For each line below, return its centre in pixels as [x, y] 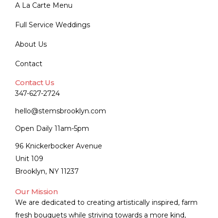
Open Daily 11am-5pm [52, 128]
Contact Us [35, 82]
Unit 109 [29, 158]
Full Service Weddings [52, 25]
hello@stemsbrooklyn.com [60, 111]
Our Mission [36, 191]
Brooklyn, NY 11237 [47, 171]
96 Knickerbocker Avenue [58, 146]
